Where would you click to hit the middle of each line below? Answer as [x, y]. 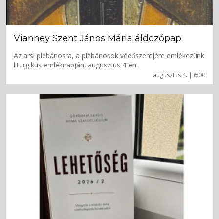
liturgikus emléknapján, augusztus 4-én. [76, 65]
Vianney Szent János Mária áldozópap [98, 38]
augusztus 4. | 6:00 [179, 75]
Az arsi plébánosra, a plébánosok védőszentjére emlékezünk [109, 55]
